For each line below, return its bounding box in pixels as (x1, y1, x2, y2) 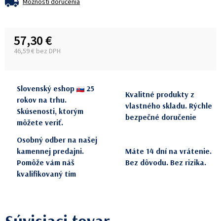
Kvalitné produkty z (125, 89, 194, 99)
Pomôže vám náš (17, 157, 74, 168)
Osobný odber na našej (17, 135, 97, 145)
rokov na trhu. (17, 95, 67, 105)
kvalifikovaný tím (17, 169, 76, 179)
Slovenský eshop (17, 83, 76, 94)
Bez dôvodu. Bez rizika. (125, 157, 206, 168)
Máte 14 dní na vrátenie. (125, 146, 212, 156)
